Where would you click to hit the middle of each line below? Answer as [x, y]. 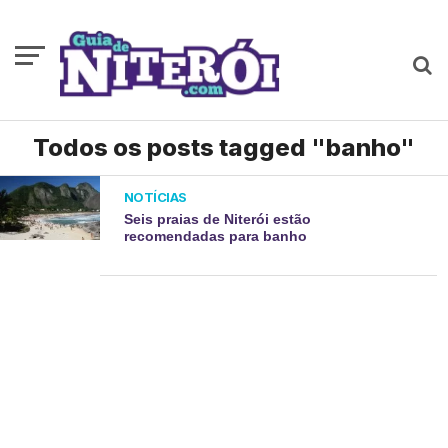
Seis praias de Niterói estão [217, 219]
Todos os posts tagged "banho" [224, 147]
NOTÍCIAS [155, 197]
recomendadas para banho [215, 236]
